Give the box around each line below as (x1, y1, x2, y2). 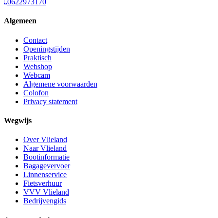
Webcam (23, 71, 50, 79)
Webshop (23, 62, 52, 71)
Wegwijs (4, 116, 32, 125)
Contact (23, 36, 47, 44)
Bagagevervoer (23, 162, 70, 170)
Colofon (23, 88, 49, 97)
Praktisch (23, 53, 52, 62)
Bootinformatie (23, 153, 70, 162)
